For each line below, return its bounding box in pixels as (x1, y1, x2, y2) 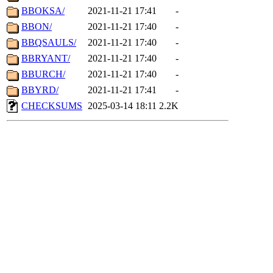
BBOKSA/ (21, 5, 65, 16)
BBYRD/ (21, 85, 58, 96)
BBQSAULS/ (21, 37, 76, 48)
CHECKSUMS (21, 101, 82, 112)
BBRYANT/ (21, 53, 70, 64)
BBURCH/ (21, 69, 65, 80)
